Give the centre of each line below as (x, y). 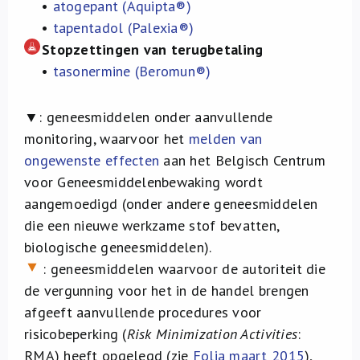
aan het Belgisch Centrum (242, 160)
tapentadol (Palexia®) (123, 28)
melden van (225, 139)
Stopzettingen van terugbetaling (153, 49)
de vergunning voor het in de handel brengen (167, 290)
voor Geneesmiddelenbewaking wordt (143, 182)
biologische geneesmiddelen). (118, 247)
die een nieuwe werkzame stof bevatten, (152, 225)
